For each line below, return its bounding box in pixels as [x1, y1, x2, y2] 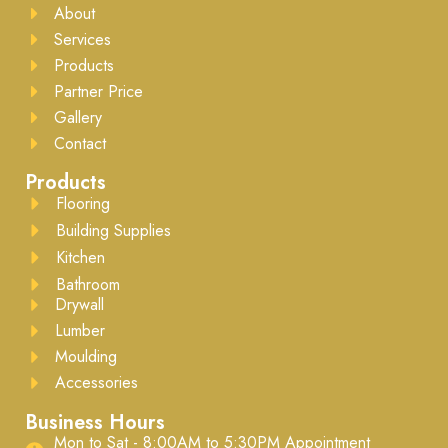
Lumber [55, 319, 106, 342]
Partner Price [53, 79, 143, 103]
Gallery [53, 105, 102, 129]
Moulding [55, 345, 118, 368]
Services [53, 27, 111, 51]
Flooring [56, 191, 111, 215]
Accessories [55, 371, 139, 394]
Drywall [55, 293, 105, 316]
